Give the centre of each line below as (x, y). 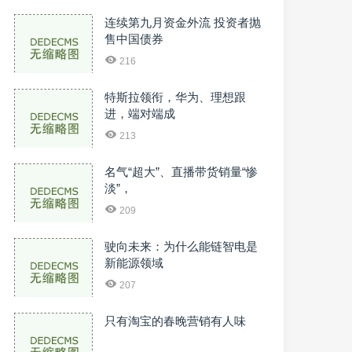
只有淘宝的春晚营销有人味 (175, 321)
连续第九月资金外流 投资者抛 (183, 22)
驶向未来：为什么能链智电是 (181, 246)
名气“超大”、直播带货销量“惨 (181, 172)
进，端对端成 (140, 114)
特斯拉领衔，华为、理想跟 (175, 97)
